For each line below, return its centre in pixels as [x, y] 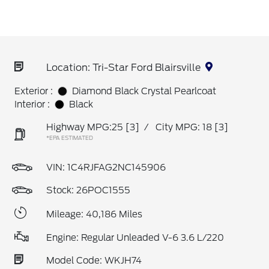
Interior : [32, 104]
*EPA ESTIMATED [70, 138]
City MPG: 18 [184, 127]
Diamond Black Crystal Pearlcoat [144, 91]
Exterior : [34, 91]
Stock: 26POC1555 [88, 190]
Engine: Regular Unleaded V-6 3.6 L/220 [135, 238]
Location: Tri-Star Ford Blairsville [123, 68]
